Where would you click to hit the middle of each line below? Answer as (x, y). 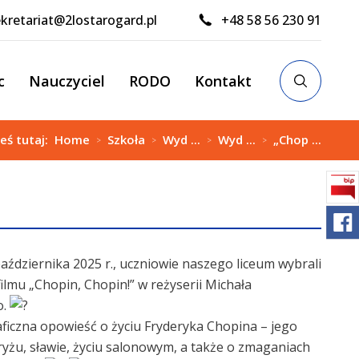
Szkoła (126, 139)
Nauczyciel (67, 81)
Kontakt (223, 81)
